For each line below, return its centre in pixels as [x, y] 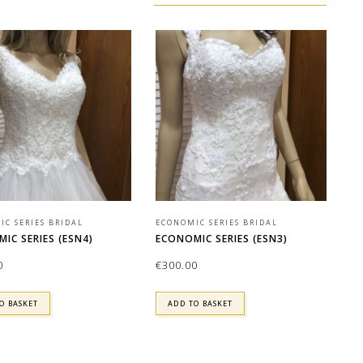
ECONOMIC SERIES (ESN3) [222, 238]
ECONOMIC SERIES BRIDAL [217, 222]
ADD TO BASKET [201, 303]
